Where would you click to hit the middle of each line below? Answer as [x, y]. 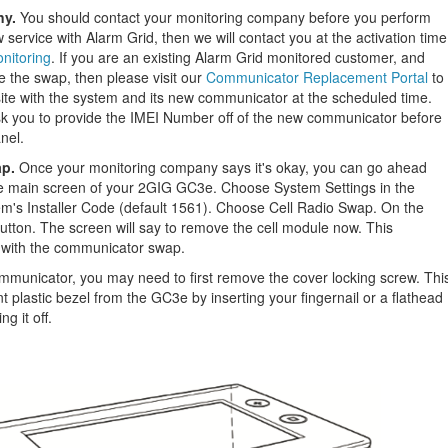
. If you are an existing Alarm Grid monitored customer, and [238, 57]
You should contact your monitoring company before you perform [225, 17]
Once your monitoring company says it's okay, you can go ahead [223, 167]
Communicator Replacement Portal [317, 77]
